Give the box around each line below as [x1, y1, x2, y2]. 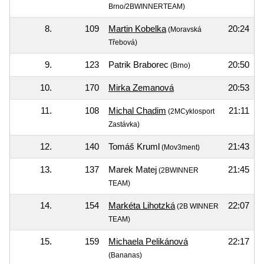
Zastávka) [108, 120, 140, 128]
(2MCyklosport [166, 107, 214, 115]
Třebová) [108, 38, 137, 47]
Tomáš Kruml [108, 141, 160, 151]
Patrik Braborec [108, 59, 169, 70]
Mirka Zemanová [108, 82, 174, 93]
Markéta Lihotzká [108, 200, 175, 210]
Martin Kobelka [108, 23, 166, 34]
